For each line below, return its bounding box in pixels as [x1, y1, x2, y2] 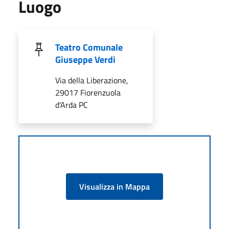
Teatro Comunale [55, 40, 123, 54]
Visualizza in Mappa [79, 180, 150, 193]
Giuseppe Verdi [55, 52, 116, 66]
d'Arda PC [55, 98, 88, 111]
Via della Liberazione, [55, 74, 128, 86]
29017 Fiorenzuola [55, 86, 121, 99]
